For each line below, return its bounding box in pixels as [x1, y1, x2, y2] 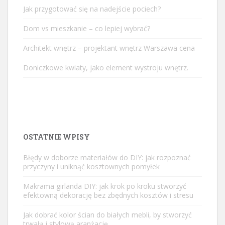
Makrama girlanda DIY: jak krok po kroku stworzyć [23, 181, 186, 191]
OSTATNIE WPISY [23, 132, 90, 142]
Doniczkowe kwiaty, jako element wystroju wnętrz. [23, 62, 188, 72]
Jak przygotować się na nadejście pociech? [23, 4, 161, 14]
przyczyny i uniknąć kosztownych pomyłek [23, 161, 160, 171]
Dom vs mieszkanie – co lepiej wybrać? [23, 23, 150, 33]
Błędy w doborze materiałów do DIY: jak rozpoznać [23, 152, 191, 162]
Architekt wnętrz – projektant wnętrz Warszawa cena [23, 43, 195, 53]
